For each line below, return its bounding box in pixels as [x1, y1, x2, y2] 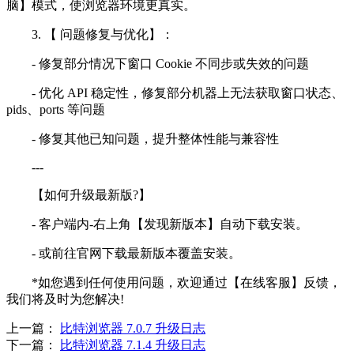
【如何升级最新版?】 [6, 188, 151, 202]
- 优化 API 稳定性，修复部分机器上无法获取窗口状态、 [6, 86, 344, 100]
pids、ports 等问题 [6, 103, 105, 117]
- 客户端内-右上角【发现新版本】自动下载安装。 [6, 217, 308, 232]
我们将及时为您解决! [6, 292, 124, 307]
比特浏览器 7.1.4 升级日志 [60, 338, 205, 352]
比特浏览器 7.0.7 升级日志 [60, 322, 205, 336]
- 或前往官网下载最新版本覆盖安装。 [6, 247, 241, 261]
